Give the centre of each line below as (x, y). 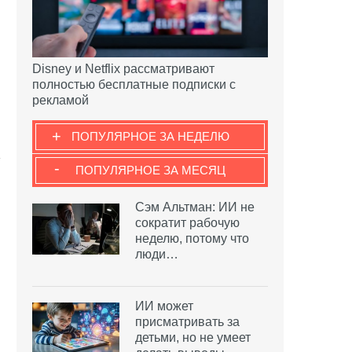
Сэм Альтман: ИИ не (195, 207)
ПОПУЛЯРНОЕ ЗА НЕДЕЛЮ (150, 137)
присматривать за (187, 322)
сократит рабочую (187, 223)
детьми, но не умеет (193, 338)
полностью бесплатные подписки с (134, 85)
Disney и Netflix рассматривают (123, 69)
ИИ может (164, 306)
